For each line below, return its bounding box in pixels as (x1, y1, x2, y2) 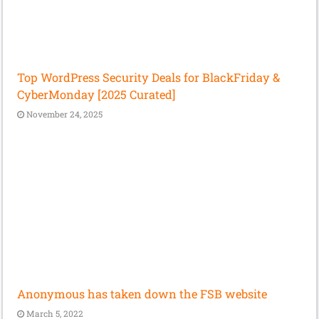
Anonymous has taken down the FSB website (17, 286, 268, 302)
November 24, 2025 (26, 108, 103, 120)
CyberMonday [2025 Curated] (17, 86, 176, 102)
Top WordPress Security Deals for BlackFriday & (17, 69, 281, 85)
